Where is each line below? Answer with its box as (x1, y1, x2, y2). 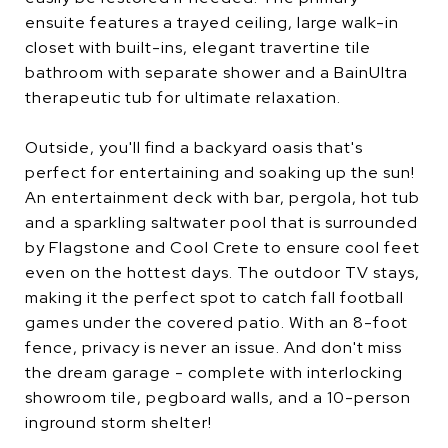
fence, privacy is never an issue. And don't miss (25, 337, 402, 358)
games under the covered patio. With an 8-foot (25, 312, 408, 333)
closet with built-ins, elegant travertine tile (25, 37, 371, 58)
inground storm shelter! (25, 412, 212, 433)
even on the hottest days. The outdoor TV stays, (25, 262, 420, 283)
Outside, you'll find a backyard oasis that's (25, 137, 363, 158)
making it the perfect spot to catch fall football (25, 287, 404, 308)
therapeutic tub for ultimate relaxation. (25, 87, 341, 108)
